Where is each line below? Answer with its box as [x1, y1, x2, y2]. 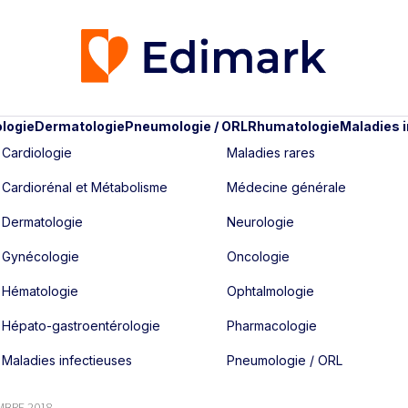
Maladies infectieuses [2, 352, 132, 368]
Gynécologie [2, 249, 79, 264]
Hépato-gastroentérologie [2, 318, 160, 333]
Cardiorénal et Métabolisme [2, 179, 168, 195]
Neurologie [226, 214, 294, 229]
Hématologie [2, 283, 78, 299]
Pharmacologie [226, 318, 317, 333]
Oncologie [226, 249, 290, 264]
